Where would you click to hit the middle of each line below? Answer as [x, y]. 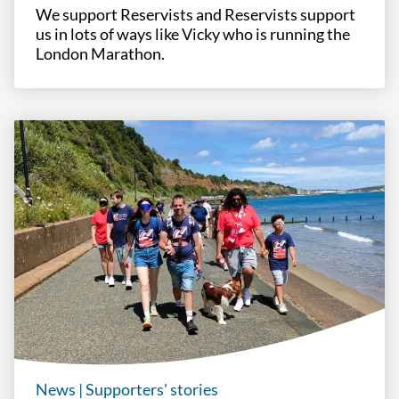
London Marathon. [100, 54]
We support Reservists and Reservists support [195, 15]
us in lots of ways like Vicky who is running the [193, 34]
